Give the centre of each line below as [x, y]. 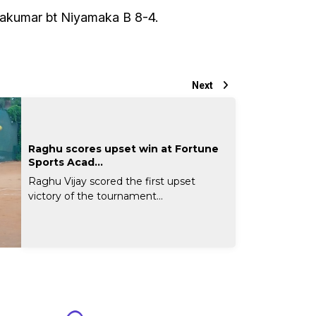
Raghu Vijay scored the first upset [112, 181]
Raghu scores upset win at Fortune [124, 148]
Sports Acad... [66, 162]
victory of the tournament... [96, 196]
